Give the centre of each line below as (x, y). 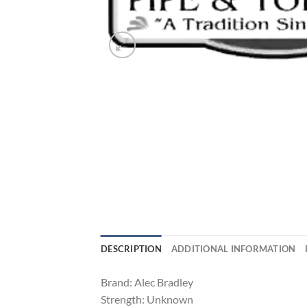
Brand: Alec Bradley (147, 282)
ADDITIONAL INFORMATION (233, 249)
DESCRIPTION (131, 249)
